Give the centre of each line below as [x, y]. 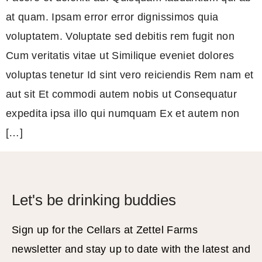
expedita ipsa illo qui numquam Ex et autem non [123, 114]
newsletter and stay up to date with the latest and [131, 249]
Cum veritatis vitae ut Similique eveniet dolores [120, 56]
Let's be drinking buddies [94, 200]
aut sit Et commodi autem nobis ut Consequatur [122, 94]
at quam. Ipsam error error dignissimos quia [112, 17]
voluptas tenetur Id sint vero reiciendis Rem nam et [130, 75]
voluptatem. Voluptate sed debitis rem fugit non [120, 37]
